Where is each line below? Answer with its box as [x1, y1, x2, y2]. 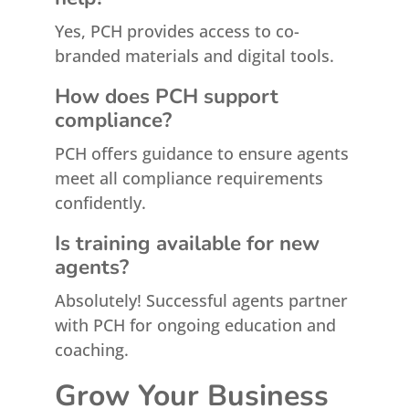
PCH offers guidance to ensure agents [54, 142, 349, 164]
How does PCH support [54, 82, 278, 110]
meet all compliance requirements [54, 167, 323, 189]
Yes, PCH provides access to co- [54, 20, 299, 42]
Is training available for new [54, 229, 320, 257]
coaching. [54, 339, 129, 361]
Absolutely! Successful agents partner [54, 289, 348, 311]
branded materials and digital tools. [54, 45, 334, 67]
